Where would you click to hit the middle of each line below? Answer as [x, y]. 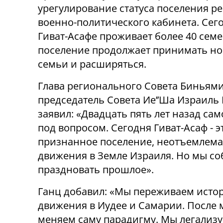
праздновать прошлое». [96, 170]
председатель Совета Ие [97, 100]
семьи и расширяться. [92, 64]
